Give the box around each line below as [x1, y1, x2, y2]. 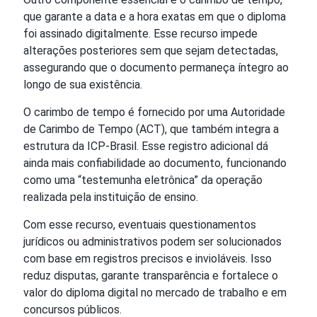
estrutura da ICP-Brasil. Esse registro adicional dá [23, 139, 268, 153]
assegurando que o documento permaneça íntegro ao [23, 60, 289, 74]
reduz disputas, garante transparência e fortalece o [23, 268, 278, 282]
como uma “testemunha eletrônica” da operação [23, 173, 263, 187]
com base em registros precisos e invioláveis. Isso [23, 251, 272, 265]
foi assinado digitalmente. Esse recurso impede [23, 26, 258, 40]
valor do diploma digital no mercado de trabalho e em [23, 285, 287, 299]
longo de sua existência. [23, 77, 142, 91]
